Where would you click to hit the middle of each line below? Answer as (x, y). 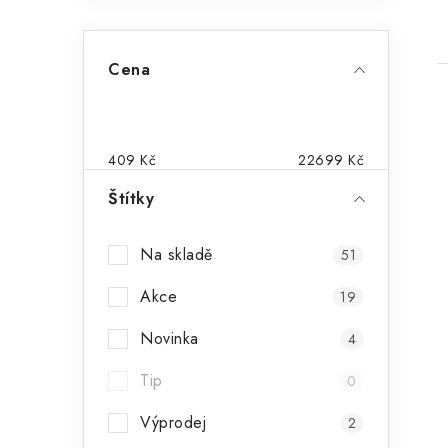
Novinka (169, 338)
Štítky (131, 198)
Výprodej (173, 422)
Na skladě (176, 254)
